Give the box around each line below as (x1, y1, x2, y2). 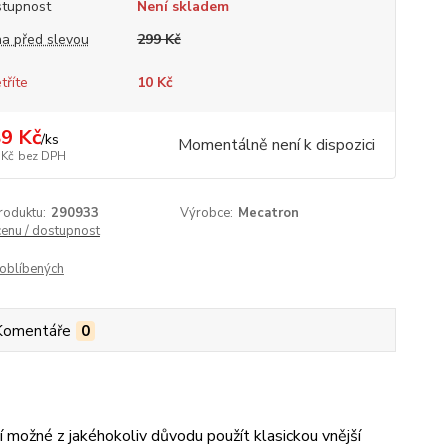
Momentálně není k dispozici (177, 134, 375, 156)
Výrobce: (180, 204, 234, 222)
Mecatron (238, 204, 300, 222)
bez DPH (17, 148, 66, 164)
